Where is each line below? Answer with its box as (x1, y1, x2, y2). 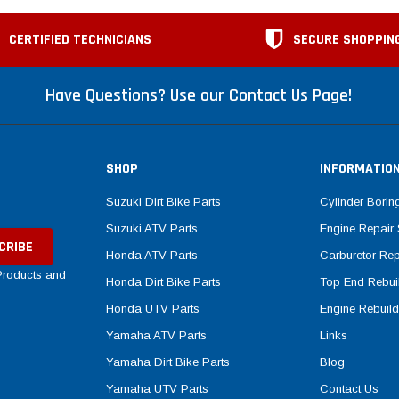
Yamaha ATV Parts (106, 328, 207, 342)
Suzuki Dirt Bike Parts (106, 194, 221, 208)
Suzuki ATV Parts (106, 221, 198, 235)
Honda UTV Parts (106, 301, 199, 315)
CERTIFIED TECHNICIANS (9, 30, 151, 50)
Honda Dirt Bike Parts (106, 274, 221, 289)
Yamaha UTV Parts (106, 381, 208, 395)
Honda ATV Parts (106, 248, 198, 262)
